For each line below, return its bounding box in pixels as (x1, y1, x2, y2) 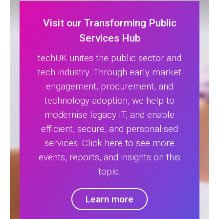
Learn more (86, 193, 133, 205)
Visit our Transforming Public (43, 17, 176, 29)
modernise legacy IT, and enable (44, 109, 175, 120)
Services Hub (79, 32, 140, 44)
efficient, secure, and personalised (41, 123, 178, 134)
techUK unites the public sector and (38, 52, 181, 64)
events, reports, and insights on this (39, 151, 180, 163)
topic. (98, 165, 121, 177)
